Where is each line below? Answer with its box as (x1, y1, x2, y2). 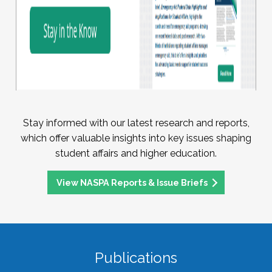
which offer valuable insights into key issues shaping (21, 132, 251, 144)
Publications (95, 248, 177, 267)
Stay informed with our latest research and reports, (22, 117, 250, 129)
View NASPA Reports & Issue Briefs (56, 177, 208, 188)
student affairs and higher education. (55, 148, 217, 160)
